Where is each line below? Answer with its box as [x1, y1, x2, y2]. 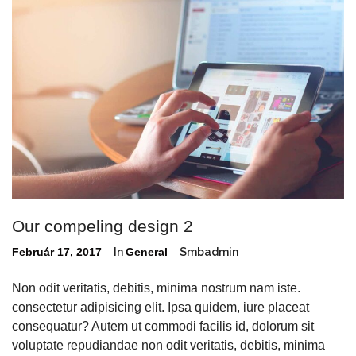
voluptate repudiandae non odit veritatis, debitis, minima [12, 338, 325, 352]
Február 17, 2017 [12, 245, 102, 258]
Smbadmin [180, 245, 238, 258]
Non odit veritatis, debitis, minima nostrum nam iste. [12, 281, 300, 295]
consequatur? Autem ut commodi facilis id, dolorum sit [12, 319, 314, 333]
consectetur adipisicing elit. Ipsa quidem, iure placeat [12, 300, 309, 314]
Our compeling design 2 [12, 216, 193, 235]
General [126, 245, 168, 258]
